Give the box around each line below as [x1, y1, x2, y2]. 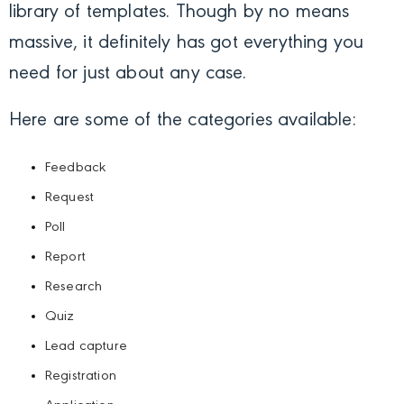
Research [45, 279, 103, 294]
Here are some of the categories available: [9, 110, 356, 131]
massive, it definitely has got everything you [9, 32, 364, 53]
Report [45, 249, 86, 264]
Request [45, 189, 95, 205]
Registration [45, 368, 116, 383]
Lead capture [45, 338, 127, 353]
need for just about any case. [9, 63, 247, 84]
